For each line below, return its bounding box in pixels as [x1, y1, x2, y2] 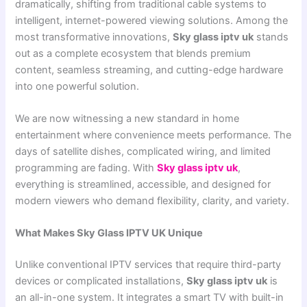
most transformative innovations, [15, 30, 173, 43]
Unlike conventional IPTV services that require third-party [15, 258, 282, 271]
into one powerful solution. [15, 79, 140, 93]
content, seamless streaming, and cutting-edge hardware [15, 63, 284, 76]
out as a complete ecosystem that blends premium [15, 47, 251, 60]
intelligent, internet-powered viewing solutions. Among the [15, 14, 288, 27]
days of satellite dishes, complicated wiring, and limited [15, 145, 271, 158]
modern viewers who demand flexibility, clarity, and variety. [15, 195, 290, 208]
